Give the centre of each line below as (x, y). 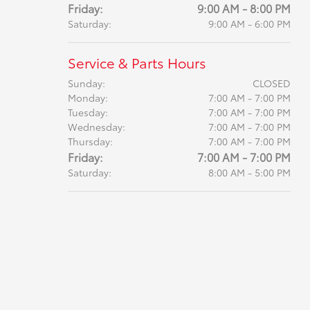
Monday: (88, 98)
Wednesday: (96, 127)
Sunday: (86, 83)
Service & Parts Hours (137, 62)
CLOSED (271, 83)
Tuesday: (88, 112)
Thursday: (90, 141)
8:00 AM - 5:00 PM (249, 172)
